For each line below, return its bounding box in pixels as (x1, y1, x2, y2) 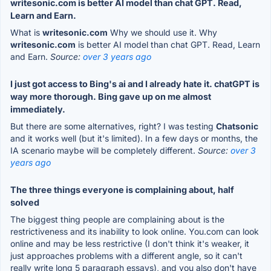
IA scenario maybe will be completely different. (10, 145, 198, 155)
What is (10, 27, 42, 38)
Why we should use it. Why (108, 27, 217, 38)
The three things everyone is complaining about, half (10, 184, 234, 195)
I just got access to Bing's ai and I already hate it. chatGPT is (10, 78, 260, 89)
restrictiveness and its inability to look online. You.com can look (10, 226, 259, 237)
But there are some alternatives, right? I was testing (10, 120, 216, 131)
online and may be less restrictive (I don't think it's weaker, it (10, 238, 249, 249)
